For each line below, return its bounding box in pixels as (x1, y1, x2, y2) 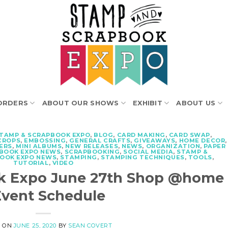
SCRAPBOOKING (64, 148, 120, 155)
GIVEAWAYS (134, 137, 176, 144)
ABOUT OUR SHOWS (42, 99, 119, 107)
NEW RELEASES (65, 142, 119, 150)
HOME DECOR (179, 137, 225, 144)
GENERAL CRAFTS (69, 137, 131, 144)
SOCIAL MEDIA (123, 148, 174, 155)
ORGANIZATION (146, 142, 201, 150)
